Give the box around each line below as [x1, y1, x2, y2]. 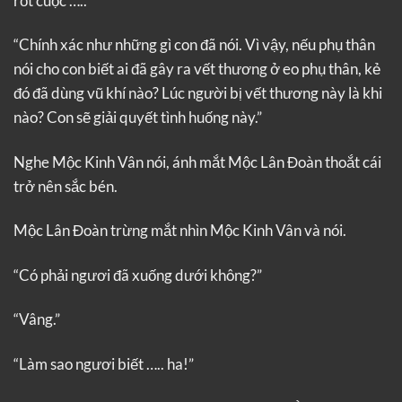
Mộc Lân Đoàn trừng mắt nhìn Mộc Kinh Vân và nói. [13, 221, 346, 240]
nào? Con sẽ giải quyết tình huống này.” [13, 108, 262, 127]
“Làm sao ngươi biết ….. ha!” [13, 354, 194, 373]
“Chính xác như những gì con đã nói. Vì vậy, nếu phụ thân [13, 35, 375, 55]
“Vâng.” [13, 310, 60, 329]
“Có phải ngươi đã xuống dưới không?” [13, 265, 262, 284]
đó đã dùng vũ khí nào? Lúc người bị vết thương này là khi [13, 83, 382, 103]
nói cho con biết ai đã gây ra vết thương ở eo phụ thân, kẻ [13, 59, 380, 79]
